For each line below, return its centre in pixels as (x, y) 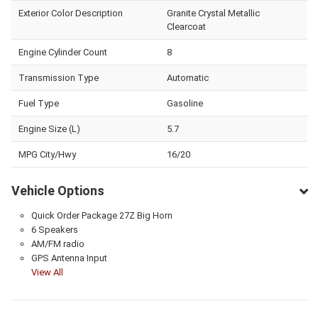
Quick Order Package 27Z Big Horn (102, 215)
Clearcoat (186, 26)
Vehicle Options (58, 190)
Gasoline (185, 103)
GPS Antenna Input (69, 258)
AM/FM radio (57, 243)
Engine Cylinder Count (63, 52)
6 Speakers (54, 229)
